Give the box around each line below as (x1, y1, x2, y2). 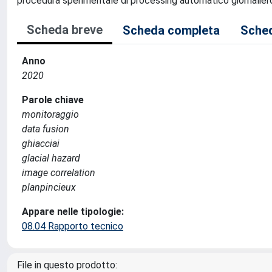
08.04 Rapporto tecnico (22, 220, 123, 232)
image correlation (22, 167, 95, 178)
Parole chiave (22, 94, 84, 106)
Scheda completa (123, 23, 220, 38)
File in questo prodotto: (17, 259, 117, 271)
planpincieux (22, 182, 76, 193)
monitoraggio (22, 109, 79, 120)
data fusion (22, 123, 69, 135)
